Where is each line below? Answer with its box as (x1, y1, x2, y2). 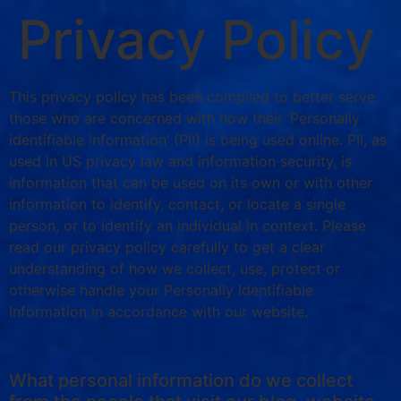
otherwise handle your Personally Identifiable (9, 281, 313, 299)
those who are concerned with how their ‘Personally (9, 109, 360, 127)
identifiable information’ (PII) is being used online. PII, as (9, 131, 387, 149)
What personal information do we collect (9, 369, 353, 391)
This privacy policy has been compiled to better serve (9, 88, 375, 106)
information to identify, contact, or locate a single (9, 195, 346, 213)
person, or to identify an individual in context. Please (9, 217, 366, 235)
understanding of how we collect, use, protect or (9, 260, 340, 277)
